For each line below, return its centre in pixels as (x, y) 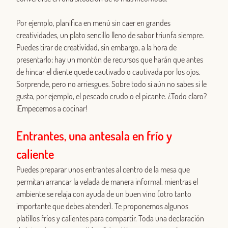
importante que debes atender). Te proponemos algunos (102, 206)
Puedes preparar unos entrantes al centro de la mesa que (103, 170)
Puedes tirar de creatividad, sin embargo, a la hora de (96, 48)
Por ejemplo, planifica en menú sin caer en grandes (93, 23)
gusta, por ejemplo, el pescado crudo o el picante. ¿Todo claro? (111, 96)
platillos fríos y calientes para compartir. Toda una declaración (110, 219)
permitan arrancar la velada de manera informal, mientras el (107, 182)
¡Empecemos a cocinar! (52, 109)
